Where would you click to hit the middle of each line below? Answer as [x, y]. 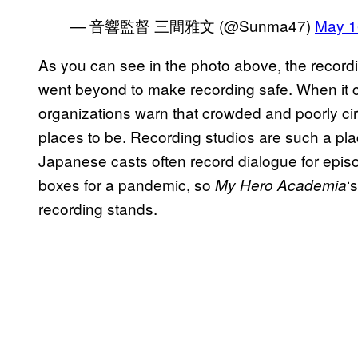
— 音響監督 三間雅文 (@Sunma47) [193, 25]
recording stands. [98, 208]
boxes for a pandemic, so [127, 184]
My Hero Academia [281, 184]
